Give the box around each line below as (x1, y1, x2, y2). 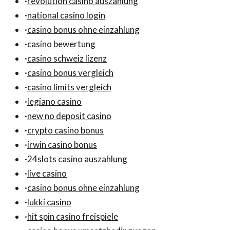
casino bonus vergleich (27, 67, 113, 78)
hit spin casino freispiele (27, 210, 118, 222)
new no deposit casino (27, 110, 111, 121)
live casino (27, 167, 67, 179)
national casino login (27, 9, 105, 21)
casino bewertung (27, 38, 95, 49)
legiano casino (27, 95, 82, 107)
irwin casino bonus (27, 139, 97, 150)
